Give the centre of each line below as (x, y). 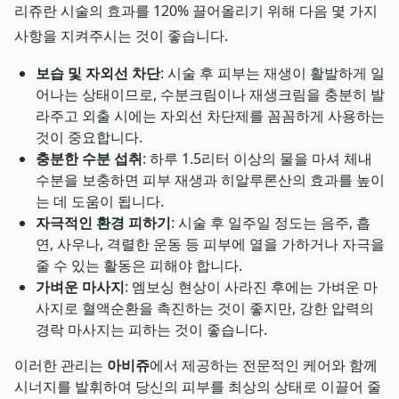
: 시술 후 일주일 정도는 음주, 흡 (271, 223)
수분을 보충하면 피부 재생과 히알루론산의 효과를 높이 (210, 180)
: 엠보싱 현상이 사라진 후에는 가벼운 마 (251, 287)
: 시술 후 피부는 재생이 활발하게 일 (273, 73)
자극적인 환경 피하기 (103, 223)
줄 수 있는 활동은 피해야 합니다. (139, 265)
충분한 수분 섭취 (89, 159)
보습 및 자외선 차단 (98, 73)
